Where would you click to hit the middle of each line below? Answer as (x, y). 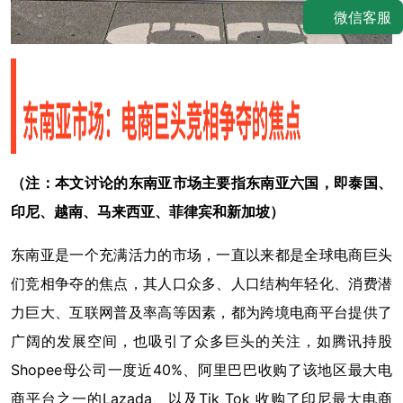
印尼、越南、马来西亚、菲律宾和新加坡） (148, 212)
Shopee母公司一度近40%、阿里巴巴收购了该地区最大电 (201, 370)
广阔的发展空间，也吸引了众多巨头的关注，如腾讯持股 (201, 341)
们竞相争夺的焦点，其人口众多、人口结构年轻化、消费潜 (201, 284)
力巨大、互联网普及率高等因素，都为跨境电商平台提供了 (201, 313)
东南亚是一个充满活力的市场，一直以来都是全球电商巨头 (201, 255)
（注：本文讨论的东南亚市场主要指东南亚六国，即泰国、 (201, 183)
